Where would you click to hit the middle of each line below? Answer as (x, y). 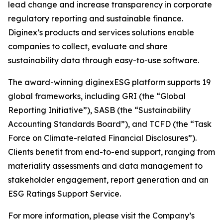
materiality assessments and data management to (105, 166)
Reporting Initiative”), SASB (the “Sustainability (99, 110)
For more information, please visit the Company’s (101, 216)
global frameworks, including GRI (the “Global (97, 96)
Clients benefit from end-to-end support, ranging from (111, 152)
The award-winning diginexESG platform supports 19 (109, 82)
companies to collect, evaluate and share (88, 46)
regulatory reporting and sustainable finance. (96, 18)
